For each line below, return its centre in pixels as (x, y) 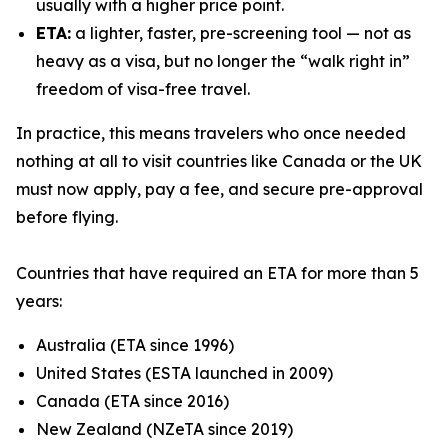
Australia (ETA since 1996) (135, 345)
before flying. (67, 217)
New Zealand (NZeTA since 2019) (164, 429)
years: (39, 301)
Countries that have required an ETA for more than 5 (217, 273)
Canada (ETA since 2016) (132, 401)
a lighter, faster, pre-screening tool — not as (241, 33)
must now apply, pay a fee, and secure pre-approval (219, 189)
